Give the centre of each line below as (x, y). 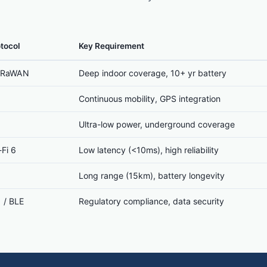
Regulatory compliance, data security (151, 201)
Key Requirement (111, 46)
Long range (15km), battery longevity (152, 176)
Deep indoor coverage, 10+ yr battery (153, 73)
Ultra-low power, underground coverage (157, 124)
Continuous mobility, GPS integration (150, 99)
